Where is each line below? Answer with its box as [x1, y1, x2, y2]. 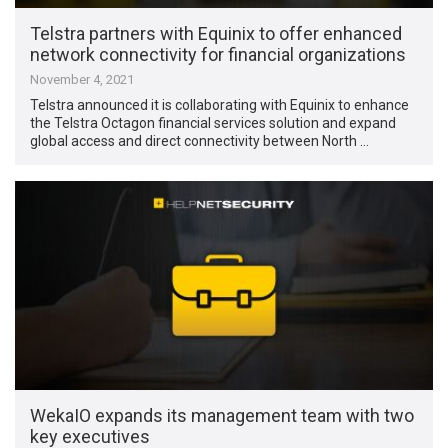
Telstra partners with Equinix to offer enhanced [30, 22, 403, 44]
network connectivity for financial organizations [30, 43, 407, 65]
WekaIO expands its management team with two [30, 405, 415, 427]
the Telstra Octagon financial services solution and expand [30, 114, 397, 131]
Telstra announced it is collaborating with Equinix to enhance [30, 96, 410, 113]
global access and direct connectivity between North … [30, 132, 370, 149]
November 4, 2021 [30, 71, 135, 87]
